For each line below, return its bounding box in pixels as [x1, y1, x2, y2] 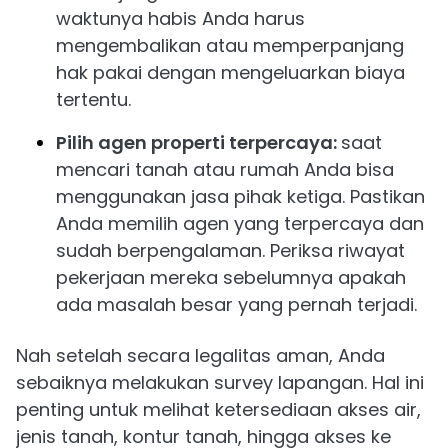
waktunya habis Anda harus [56, 6, 305, 32]
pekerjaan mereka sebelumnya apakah [56, 265, 406, 291]
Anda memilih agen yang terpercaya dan [56, 211, 424, 237]
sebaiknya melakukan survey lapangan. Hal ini [16, 370, 424, 396]
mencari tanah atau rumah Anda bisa [56, 157, 394, 183]
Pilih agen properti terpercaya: [56, 130, 341, 156]
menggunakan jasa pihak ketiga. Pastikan [56, 184, 425, 210]
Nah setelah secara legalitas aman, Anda [16, 343, 385, 369]
